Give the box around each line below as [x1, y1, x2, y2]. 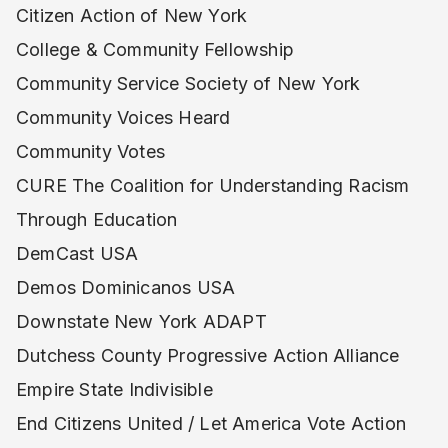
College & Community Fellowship [16, 39, 294, 60]
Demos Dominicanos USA [16, 277, 236, 298]
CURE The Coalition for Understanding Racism [16, 175, 410, 196]
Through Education [16, 209, 178, 230]
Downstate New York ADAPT [16, 311, 267, 332]
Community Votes [16, 141, 165, 162]
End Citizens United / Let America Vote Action [16, 413, 407, 434]
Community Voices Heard [16, 107, 231, 128]
